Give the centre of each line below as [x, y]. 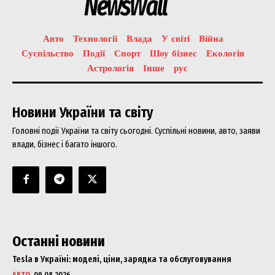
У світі [175, 38]
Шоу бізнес [173, 53]
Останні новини [59, 241]
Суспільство [48, 53]
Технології [95, 38]
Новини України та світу [83, 112]
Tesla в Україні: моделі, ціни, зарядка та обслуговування [122, 259]
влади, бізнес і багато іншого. [65, 144]
